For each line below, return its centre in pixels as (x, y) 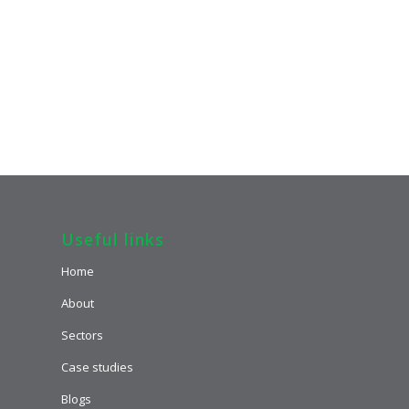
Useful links (113, 240)
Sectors (82, 336)
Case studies (97, 367)
